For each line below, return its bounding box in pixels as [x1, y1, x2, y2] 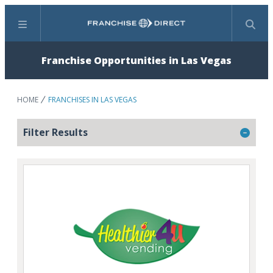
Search [135, 23, 166, 37]
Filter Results [23, 126, 88, 139]
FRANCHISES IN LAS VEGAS [48, 94, 136, 105]
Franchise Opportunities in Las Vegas [41, 54, 232, 67]
